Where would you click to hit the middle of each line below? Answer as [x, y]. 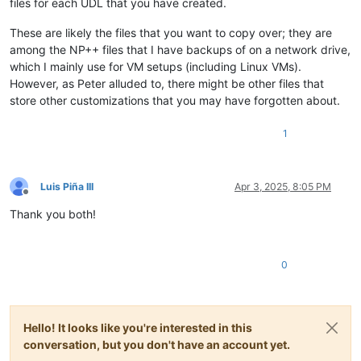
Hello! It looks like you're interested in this [138, 327]
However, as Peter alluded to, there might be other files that [167, 83]
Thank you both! [53, 214]
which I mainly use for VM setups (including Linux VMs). [156, 66]
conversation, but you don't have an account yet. [157, 344]
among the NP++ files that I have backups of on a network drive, [180, 49]
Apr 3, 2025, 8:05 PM [283, 186]
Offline [40, 198]
